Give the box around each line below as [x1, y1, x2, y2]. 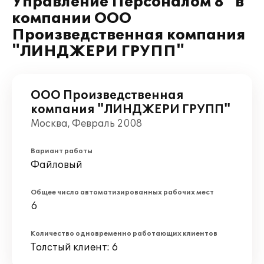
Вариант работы [31, 147, 93, 155]
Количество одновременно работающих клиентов [31, 230, 217, 237]
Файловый [31, 159, 82, 171]
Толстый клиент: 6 [31, 242, 118, 253]
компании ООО [12, 10, 131, 27]
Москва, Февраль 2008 [31, 118, 142, 130]
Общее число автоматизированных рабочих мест [31, 189, 214, 196]
